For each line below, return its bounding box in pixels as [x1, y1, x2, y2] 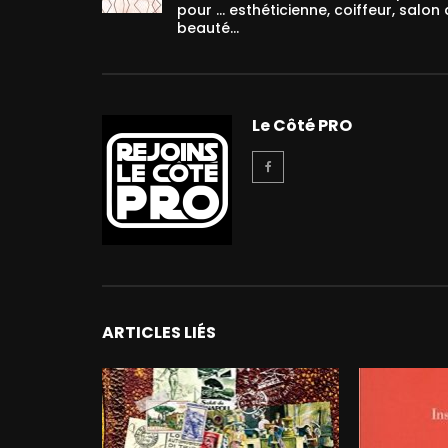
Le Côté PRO [252, 114, 352, 137]
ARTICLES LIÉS [102, 321, 216, 344]
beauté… [177, 18, 239, 38]
